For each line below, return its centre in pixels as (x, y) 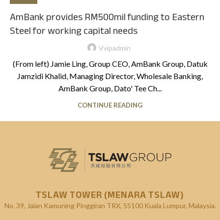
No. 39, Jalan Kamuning (39, 205)
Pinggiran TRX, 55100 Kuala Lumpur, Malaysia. (145, 205)
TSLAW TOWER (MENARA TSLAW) (110, 194)
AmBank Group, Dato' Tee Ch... (110, 88)
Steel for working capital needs (74, 31)
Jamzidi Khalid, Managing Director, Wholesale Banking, (110, 76)
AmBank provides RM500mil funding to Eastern (107, 17)
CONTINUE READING (110, 105)
